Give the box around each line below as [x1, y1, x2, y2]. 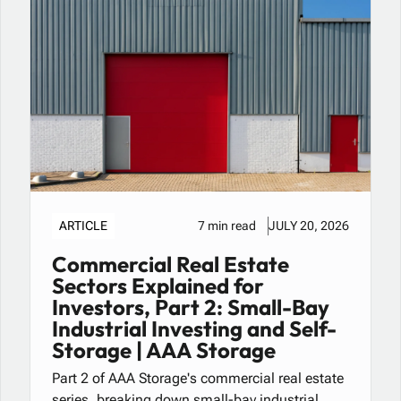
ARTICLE [59, 218, 108, 234]
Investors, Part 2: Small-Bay [52, 294, 330, 321]
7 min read [198, 218, 257, 234]
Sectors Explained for [52, 272, 265, 300]
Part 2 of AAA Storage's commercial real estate [52, 370, 345, 388]
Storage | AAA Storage [52, 337, 277, 364]
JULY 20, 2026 [268, 218, 349, 234]
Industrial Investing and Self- [52, 315, 337, 343]
